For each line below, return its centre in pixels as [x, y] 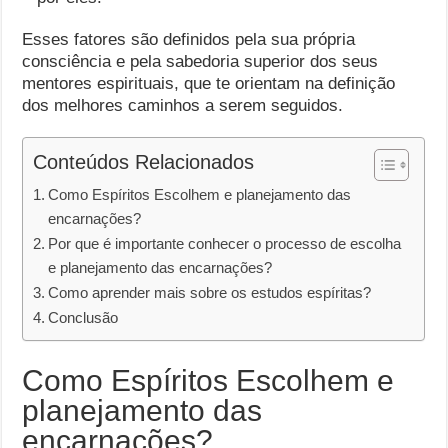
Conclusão [83, 317]
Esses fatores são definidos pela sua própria [189, 39]
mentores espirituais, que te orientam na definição [209, 83]
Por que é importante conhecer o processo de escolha [225, 243]
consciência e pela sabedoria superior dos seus [200, 61]
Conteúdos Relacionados [144, 162]
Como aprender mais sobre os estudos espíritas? [210, 292]
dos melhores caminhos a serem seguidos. [183, 105]
